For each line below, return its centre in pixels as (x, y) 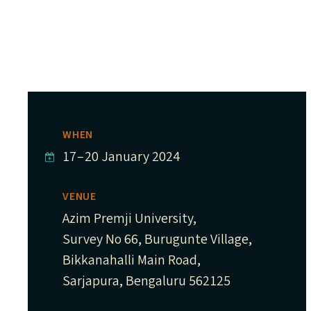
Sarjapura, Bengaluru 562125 (146, 281)
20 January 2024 (132, 157)
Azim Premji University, (129, 219)
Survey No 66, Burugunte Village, (157, 239)
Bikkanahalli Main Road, (132, 260)
